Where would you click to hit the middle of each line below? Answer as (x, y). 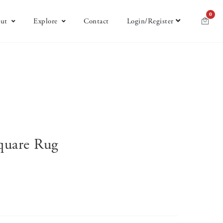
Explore (46, 21)
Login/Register (150, 21)
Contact (96, 21)
